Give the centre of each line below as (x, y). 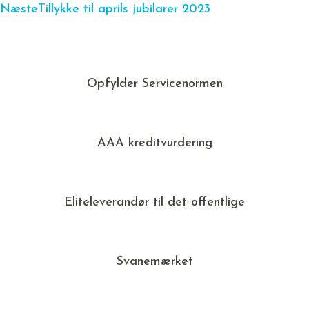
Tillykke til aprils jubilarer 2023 (124, 10)
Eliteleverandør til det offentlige (154, 203)
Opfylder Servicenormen (154, 84)
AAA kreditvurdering (154, 143)
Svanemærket (154, 262)
